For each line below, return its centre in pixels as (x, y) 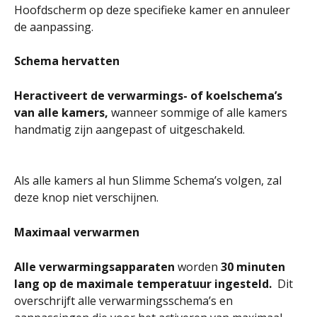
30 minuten (253, 266)
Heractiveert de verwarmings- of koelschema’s (150, 95)
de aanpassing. (54, 27)
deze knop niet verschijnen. (86, 198)
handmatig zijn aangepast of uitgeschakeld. (129, 129)
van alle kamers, (63, 112)
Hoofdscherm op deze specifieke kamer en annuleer (154, 10)
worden (198, 266)
